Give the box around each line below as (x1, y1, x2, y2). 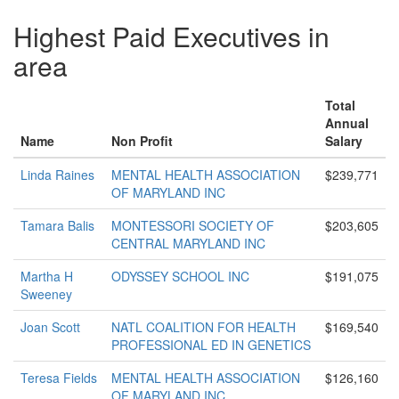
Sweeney (20, 285, 72, 303)
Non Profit (111, 132, 173, 150)
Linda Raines (20, 166, 94, 183)
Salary (325, 132, 362, 150)
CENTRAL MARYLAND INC (111, 234, 265, 252)
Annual (325, 114, 369, 132)
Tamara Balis (20, 216, 94, 234)
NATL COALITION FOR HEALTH (111, 318, 296, 336)
